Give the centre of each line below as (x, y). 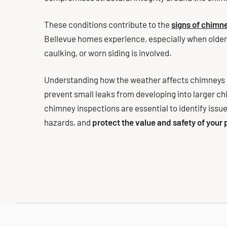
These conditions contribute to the (108, 24)
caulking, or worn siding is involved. (108, 53)
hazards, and (68, 122)
